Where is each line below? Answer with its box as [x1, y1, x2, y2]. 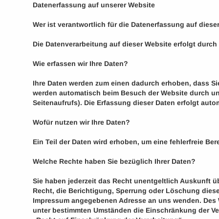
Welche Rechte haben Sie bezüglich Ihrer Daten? [33, 157, 196, 165]
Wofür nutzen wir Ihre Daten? [33, 118, 131, 126]
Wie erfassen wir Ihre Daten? [33, 60, 129, 67]
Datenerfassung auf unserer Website [33, 1, 155, 9]
